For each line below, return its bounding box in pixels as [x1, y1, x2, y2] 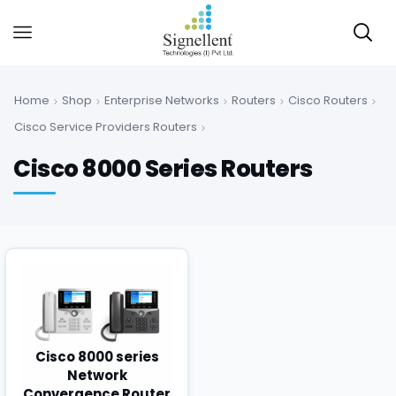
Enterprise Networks [104, 91, 219, 109]
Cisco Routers [288, 91, 368, 109]
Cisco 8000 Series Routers [13, 152, 313, 185]
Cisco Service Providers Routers [14, 118, 197, 135]
